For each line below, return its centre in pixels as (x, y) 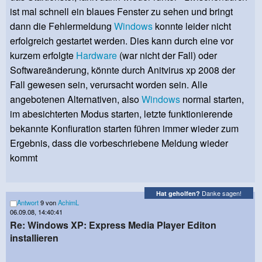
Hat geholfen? (178, 194)
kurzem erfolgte (43, 56)
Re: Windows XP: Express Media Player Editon (113, 225)
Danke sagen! (221, 193)
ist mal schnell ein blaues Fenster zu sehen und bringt (121, 12)
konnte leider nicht (192, 26)
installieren (34, 237)
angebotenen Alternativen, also (76, 99)
